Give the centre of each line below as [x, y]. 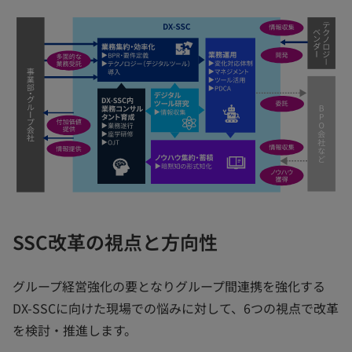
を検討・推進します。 [75, 330]
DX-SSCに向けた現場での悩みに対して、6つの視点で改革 [176, 308]
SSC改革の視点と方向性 [115, 242]
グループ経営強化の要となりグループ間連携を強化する [169, 286]
